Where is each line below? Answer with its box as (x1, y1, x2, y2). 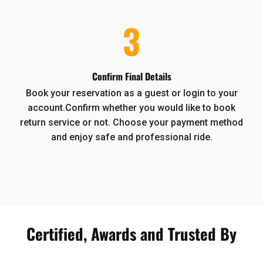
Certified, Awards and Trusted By (26, 221, 237, 245)
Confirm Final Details (92, 69, 171, 83)
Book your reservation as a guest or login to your (25, 87, 238, 99)
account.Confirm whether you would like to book (28, 102, 235, 113)
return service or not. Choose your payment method (20, 116, 243, 128)
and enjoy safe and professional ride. (50, 131, 213, 143)
